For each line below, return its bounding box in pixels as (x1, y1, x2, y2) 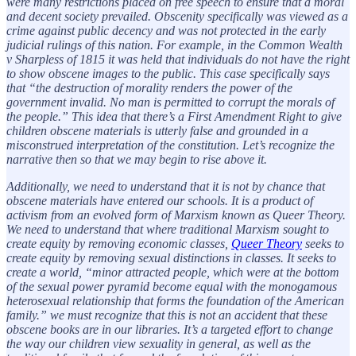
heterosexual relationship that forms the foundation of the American (6, 293, 344, 308)
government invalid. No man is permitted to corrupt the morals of (6, 95, 335, 109)
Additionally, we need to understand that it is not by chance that (6, 179, 325, 193)
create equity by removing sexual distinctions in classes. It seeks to (6, 250, 336, 265)
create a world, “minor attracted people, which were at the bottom (6, 265, 339, 279)
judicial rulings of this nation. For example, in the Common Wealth (6, 37, 342, 52)
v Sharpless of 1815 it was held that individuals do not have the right (6, 52, 350, 66)
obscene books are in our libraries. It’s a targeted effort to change (6, 322, 333, 336)
